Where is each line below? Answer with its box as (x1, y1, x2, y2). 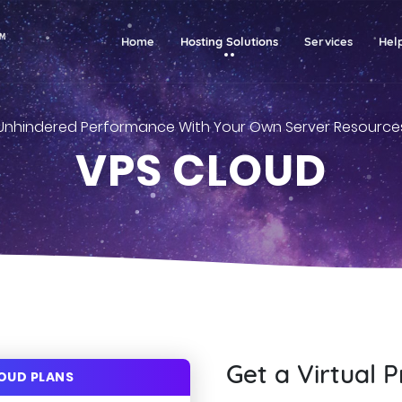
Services (304, 33, 354, 48)
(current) (153, 32, 206, 48)
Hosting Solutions (180, 33, 279, 48)
